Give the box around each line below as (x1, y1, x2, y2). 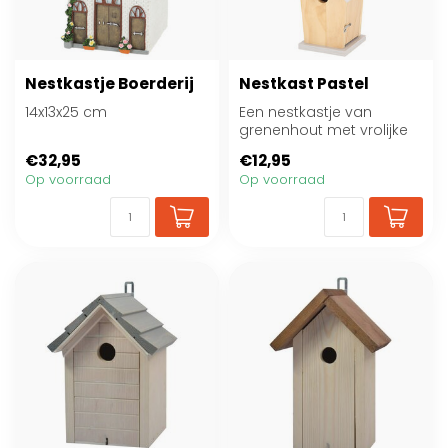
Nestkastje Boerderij (25, 73, 194, 94)
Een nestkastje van (239, 102, 372, 122)
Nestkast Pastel (239, 73, 369, 94)
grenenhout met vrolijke (239, 120, 408, 140)
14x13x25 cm (25, 102, 107, 122)
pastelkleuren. (239, 138, 338, 158)
